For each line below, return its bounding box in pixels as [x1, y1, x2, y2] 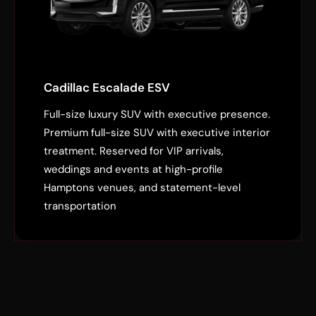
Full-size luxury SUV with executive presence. [44, 107, 270, 122]
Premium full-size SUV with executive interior [44, 126, 270, 140]
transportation [44, 199, 116, 214]
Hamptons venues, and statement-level [44, 181, 241, 195]
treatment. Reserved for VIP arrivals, [44, 144, 224, 159]
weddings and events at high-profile [44, 162, 223, 177]
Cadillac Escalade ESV [44, 80, 170, 96]
